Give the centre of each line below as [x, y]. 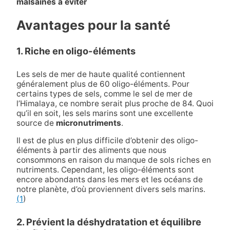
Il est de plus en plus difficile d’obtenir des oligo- [107, 141]
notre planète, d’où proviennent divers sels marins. [111, 189]
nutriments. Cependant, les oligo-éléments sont [105, 170]
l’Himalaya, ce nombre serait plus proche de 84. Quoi [115, 103]
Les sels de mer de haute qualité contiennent [101, 74]
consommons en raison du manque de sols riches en [113, 160]
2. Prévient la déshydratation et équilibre [109, 222]
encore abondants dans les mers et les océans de [109, 180]
